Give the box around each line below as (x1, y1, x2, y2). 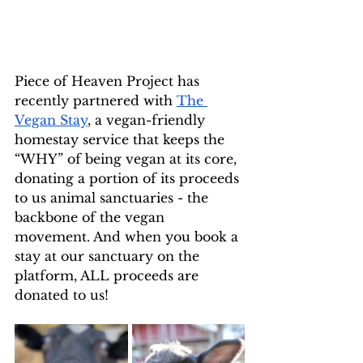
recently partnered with (15, 92, 177, 109)
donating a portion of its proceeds (15, 169, 243, 186)
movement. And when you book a (15, 228, 242, 245)
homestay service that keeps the (15, 130, 228, 147)
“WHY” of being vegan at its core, (15, 150, 241, 167)
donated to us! (15, 286, 109, 303)
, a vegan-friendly (88, 111, 209, 128)
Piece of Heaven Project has (15, 72, 203, 89)
